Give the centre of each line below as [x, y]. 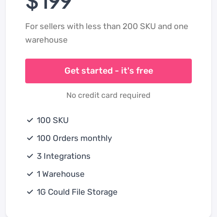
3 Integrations [63, 156]
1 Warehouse [60, 174]
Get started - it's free [108, 71]
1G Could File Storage [76, 192]
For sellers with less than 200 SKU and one [107, 26]
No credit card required [108, 95]
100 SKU [52, 120]
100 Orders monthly [73, 138]
